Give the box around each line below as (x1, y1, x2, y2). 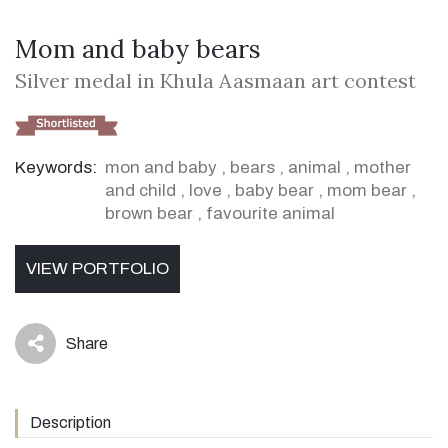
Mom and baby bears (15, 33, 261, 66)
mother (354, 158, 411, 178)
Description (30, 414, 111, 432)
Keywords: (15, 158, 97, 178)
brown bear (105, 204, 193, 224)
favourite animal (206, 204, 335, 224)
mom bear (327, 181, 407, 201)
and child (105, 181, 176, 201)
